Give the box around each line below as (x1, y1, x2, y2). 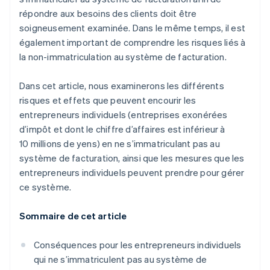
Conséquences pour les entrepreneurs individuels (34, 239, 242, 251)
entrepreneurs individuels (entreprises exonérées (19, 108, 228, 121)
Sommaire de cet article (19, 210, 127, 222)
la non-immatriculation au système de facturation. (19, 51, 227, 63)
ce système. (19, 181, 72, 193)
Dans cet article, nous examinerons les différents (19, 80, 224, 92)
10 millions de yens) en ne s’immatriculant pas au (19, 137, 220, 150)
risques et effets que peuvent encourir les (19, 94, 196, 107)
